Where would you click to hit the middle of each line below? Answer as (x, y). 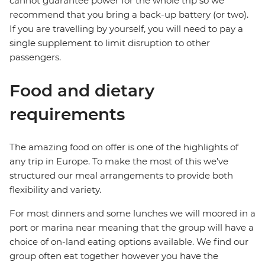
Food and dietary (82, 91)
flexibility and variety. (55, 190)
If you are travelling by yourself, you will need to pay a (126, 29)
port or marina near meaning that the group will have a (132, 228)
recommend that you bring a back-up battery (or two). (129, 15)
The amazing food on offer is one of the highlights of (124, 147)
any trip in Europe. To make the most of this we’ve (119, 161)
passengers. (35, 57)
